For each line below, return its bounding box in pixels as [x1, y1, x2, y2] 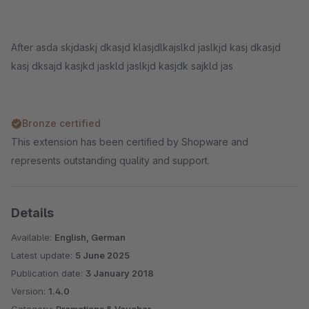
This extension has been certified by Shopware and [11, 136, 248, 148]
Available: [11, 232, 54, 243]
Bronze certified [22, 117, 101, 129]
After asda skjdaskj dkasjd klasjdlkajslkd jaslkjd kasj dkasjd [11, 41, 281, 53]
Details [11, 206, 54, 220]
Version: [11, 286, 48, 297]
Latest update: [11, 250, 75, 261]
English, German [54, 232, 126, 243]
